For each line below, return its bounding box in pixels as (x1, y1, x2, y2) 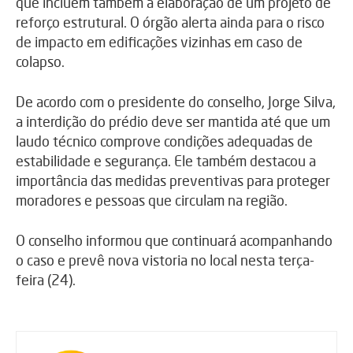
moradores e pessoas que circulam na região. (16, 191, 288, 210)
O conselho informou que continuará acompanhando (16, 232, 333, 250)
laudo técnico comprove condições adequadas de (16, 132, 313, 150)
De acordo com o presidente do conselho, (16, 93, 268, 111)
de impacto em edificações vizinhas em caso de (16, 33, 303, 51)
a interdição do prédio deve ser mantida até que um (16, 113, 330, 131)
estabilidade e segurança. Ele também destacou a (16, 152, 316, 170)
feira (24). (16, 271, 76, 289)
